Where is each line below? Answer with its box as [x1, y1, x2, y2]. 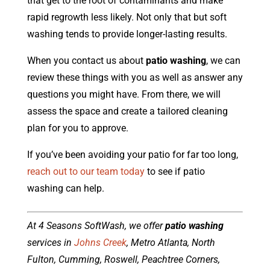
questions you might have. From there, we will [27, 89, 221, 101]
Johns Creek [74, 237, 127, 249]
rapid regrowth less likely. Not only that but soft [27, 11, 227, 24]
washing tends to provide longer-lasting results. [27, 28, 227, 40]
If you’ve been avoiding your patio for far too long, [27, 149, 238, 161]
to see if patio [144, 166, 205, 178]
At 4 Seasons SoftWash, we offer [27, 220, 165, 232]
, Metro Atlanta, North [126, 237, 215, 249]
